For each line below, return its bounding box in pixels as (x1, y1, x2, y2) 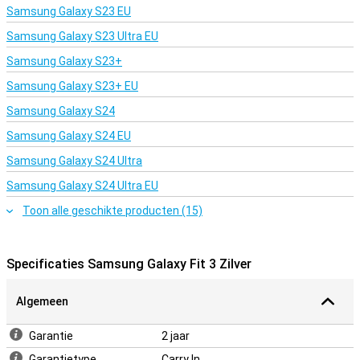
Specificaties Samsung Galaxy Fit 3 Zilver (6, 256, 252, 272)
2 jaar (162, 329, 190, 342)
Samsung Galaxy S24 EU (6, 129, 131, 142)
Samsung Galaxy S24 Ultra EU (6, 179, 158, 192)
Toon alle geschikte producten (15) (22, 204, 202, 217)
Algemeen (16, 295, 68, 308)
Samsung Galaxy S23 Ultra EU (6, 30, 158, 43)
